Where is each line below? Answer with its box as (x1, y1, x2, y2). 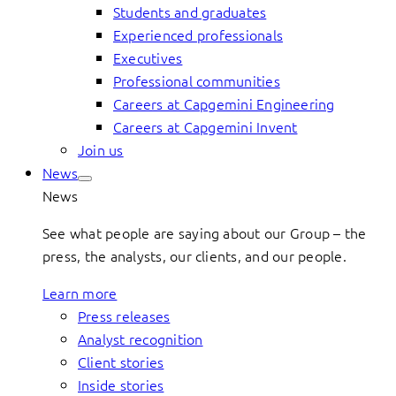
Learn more (42, 283, 118, 302)
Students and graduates (113, 2, 267, 21)
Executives (113, 48, 183, 67)
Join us (78, 140, 124, 159)
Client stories (78, 352, 164, 371)
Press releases (78, 306, 171, 325)
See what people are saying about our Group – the (42, 223, 367, 242)
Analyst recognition (78, 329, 203, 348)
